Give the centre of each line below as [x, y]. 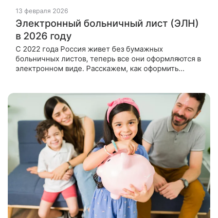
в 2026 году [44, 36]
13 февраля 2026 [42, 11]
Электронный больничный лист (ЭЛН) [107, 24]
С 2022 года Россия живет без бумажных [89, 49]
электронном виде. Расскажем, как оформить [97, 69]
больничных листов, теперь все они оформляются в [108, 59]
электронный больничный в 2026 [75, 78]
